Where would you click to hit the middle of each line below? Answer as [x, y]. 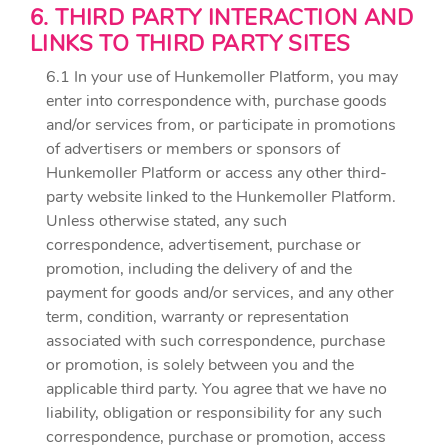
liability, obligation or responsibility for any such [214, 413]
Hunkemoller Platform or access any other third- [216, 173]
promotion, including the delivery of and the [199, 269]
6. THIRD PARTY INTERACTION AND [221, 18]
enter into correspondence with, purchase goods [216, 101]
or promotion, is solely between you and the [200, 365]
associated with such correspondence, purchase [215, 341]
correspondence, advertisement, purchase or [203, 245]
